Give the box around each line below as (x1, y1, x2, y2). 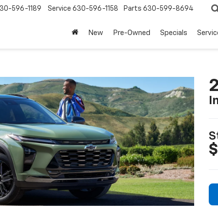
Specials (160, 29, 187, 37)
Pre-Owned (113, 29, 150, 37)
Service (48, 5, 71, 13)
